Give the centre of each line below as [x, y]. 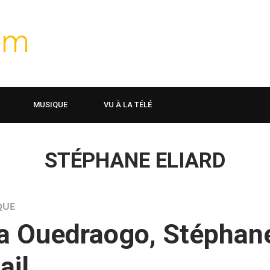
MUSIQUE [50, 105]
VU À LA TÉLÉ [128, 105]
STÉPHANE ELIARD [135, 161]
